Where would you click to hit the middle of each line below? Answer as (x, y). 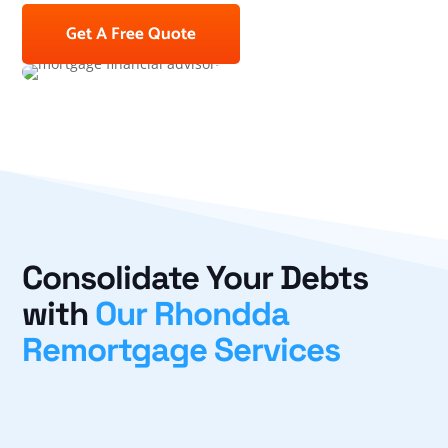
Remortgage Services (181, 350)
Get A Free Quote (131, 34)
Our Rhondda (192, 314)
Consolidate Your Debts (195, 278)
